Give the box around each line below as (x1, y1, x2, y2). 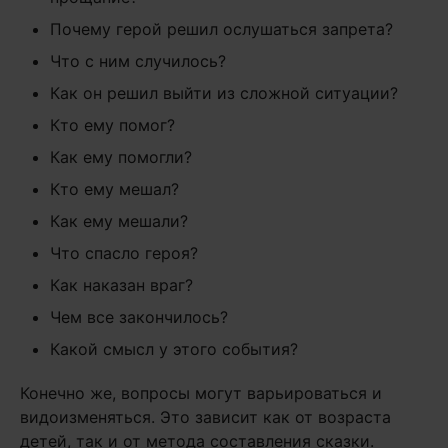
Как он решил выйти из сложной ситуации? (50, 83, 398, 103)
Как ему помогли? (50, 147, 192, 167)
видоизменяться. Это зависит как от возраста (20, 407, 391, 427)
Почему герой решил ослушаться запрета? (50, 19, 393, 39)
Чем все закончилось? (50, 307, 228, 327)
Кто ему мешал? (50, 179, 179, 199)
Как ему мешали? (50, 211, 188, 231)
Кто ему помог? (50, 115, 175, 135)
